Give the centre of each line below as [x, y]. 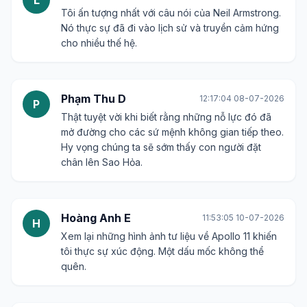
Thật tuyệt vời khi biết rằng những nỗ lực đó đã [166, 116]
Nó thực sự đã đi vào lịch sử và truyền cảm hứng [170, 27]
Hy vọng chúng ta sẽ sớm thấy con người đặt [161, 147]
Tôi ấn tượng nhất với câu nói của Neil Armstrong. [171, 12]
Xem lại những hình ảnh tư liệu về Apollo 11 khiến [169, 236]
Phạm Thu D [94, 98]
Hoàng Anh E [96, 218]
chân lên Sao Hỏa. [102, 162]
